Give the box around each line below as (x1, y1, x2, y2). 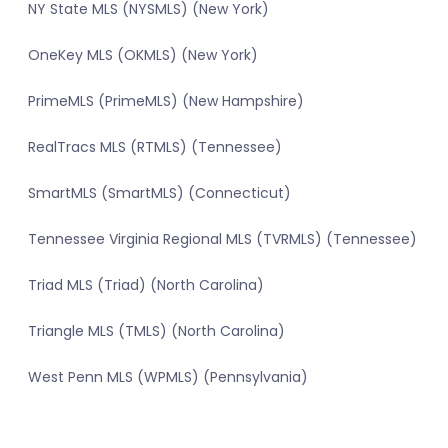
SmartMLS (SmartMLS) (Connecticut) (28, 183, 291, 204)
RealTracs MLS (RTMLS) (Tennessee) (28, 137, 282, 158)
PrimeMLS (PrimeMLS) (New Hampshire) (28, 91, 304, 112)
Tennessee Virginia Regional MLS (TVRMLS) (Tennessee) (28, 229, 417, 250)
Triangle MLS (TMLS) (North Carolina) (28, 321, 285, 342)
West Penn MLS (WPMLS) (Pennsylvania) (28, 367, 308, 388)
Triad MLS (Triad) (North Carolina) (28, 275, 264, 296)
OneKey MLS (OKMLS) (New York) (28, 45, 258, 66)
